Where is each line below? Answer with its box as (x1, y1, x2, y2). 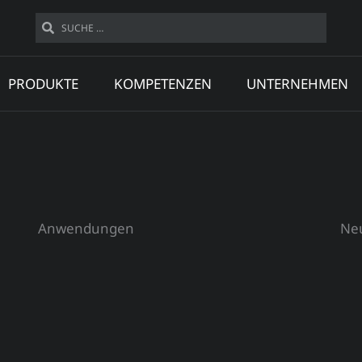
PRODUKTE (7, 74, 78, 93)
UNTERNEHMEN (246, 74, 349, 93)
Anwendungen (38, 219, 135, 238)
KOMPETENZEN (113, 74, 212, 93)
